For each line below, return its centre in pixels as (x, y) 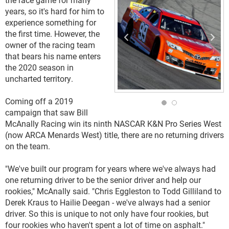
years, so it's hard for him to (55, 11)
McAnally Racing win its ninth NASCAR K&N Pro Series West (113, 123)
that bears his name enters (53, 56)
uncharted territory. (39, 78)
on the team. (28, 146)
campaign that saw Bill (47, 112)
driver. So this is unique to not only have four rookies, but (107, 213)
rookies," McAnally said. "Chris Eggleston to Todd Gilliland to (113, 191)
